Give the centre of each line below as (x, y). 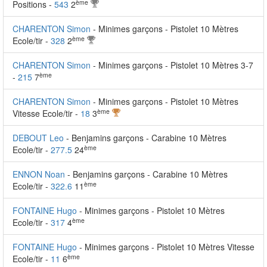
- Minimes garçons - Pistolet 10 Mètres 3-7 (173, 65)
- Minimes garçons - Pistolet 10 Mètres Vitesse (167, 247)
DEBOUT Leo (38, 138)
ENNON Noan (39, 174)
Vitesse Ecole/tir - (46, 113)
